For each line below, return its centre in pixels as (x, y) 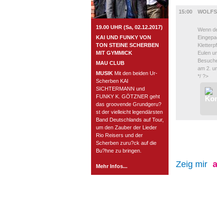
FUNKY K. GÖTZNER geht (128, 96)
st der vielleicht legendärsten (129, 112)
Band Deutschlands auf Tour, (130, 120)
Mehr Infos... (112, 166)
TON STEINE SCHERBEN (127, 45)
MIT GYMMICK (114, 53)
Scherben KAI (112, 81)
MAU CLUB (110, 63)
